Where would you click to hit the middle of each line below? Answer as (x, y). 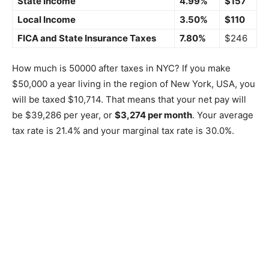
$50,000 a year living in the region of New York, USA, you (134, 84)
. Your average (223, 115)
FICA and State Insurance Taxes (87, 38)
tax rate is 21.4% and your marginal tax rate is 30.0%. (123, 131)
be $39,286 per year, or (63, 115)
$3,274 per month (153, 115)
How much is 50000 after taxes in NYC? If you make (121, 68)
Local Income (47, 20)
